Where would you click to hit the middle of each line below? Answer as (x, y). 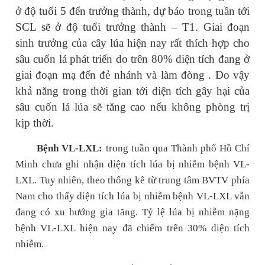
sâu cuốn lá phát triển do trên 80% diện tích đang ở (132, 59)
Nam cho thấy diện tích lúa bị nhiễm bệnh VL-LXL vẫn (132, 196)
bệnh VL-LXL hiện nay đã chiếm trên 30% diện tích (132, 228)
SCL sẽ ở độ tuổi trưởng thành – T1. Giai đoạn (132, 27)
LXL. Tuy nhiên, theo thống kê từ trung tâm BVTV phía (132, 180)
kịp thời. (35, 123)
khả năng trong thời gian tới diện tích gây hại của (132, 91)
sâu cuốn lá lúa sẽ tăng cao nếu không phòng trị (132, 107)
